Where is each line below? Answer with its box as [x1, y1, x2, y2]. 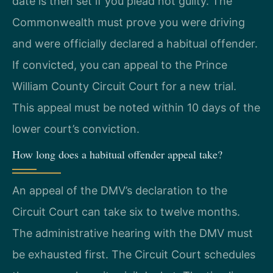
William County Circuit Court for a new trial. [12, 79, 236, 93]
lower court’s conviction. [12, 122, 140, 135]
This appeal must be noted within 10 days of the [12, 101, 260, 114]
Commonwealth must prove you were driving [12, 15, 245, 29]
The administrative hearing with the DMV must [12, 227, 253, 240]
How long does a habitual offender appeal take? [12, 147, 222, 162]
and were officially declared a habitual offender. [12, 37, 258, 50]
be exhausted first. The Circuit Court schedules [12, 248, 255, 261]
